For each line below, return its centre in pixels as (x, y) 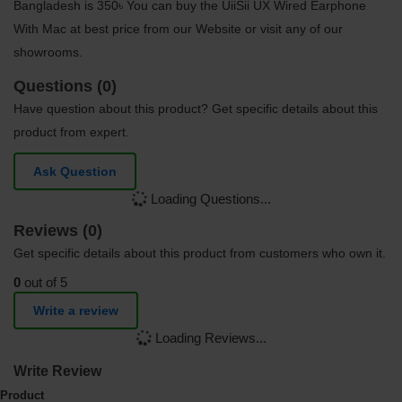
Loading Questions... (209, 199)
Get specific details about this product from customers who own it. (200, 253)
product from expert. (71, 132)
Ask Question (75, 172)
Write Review (57, 371)
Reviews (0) (58, 231)
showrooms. (48, 52)
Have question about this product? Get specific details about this (196, 109)
